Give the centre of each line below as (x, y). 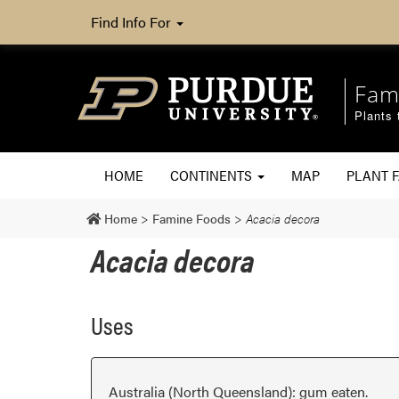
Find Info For (133, 22)
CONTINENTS (213, 175)
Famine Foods (191, 218)
